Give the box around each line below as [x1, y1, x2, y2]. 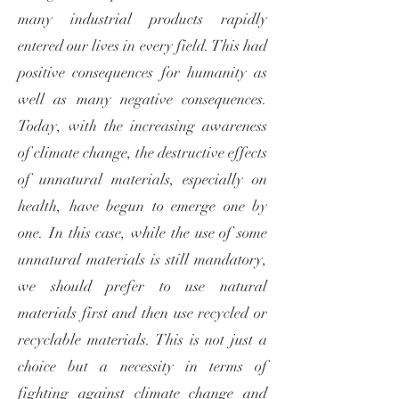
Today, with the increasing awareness [18, 117, 267, 135]
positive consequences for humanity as [18, 63, 267, 82]
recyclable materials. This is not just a [18, 330, 267, 349]
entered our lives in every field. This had [18, 37, 267, 55]
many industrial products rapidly [18, 10, 267, 28]
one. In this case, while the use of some [18, 224, 267, 242]
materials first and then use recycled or [18, 304, 267, 322]
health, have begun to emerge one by [18, 197, 267, 216]
